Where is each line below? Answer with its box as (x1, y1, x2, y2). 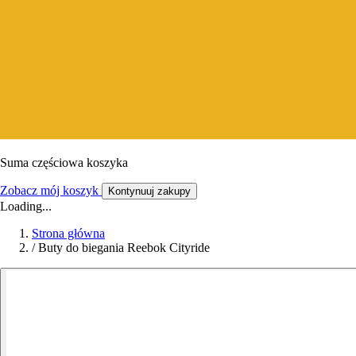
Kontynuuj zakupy (108, 184, 191, 197)
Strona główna (32, 226, 105, 240)
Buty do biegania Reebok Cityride (38, 240, 210, 254)
